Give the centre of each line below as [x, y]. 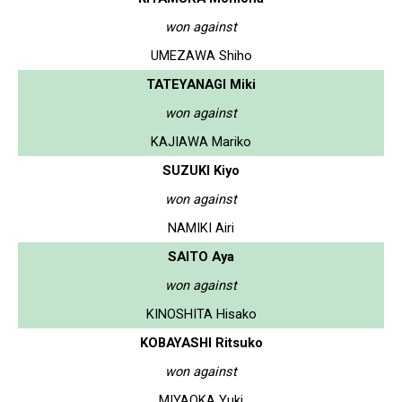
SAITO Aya [201, 256]
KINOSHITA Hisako [201, 314]
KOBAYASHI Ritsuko [201, 342]
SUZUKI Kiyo [201, 170]
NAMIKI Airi [201, 227]
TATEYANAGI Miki [201, 84]
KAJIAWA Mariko [201, 141]
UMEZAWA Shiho [201, 55]
